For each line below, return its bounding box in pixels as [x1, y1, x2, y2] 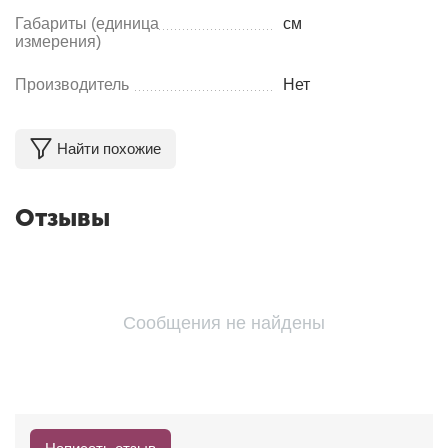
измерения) [15, 33, 101, 50]
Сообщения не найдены [123, 312, 325, 333]
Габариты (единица [15, 15, 159, 32]
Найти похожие [57, 140, 161, 157]
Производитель [15, 76, 129, 93]
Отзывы [15, 203, 110, 232]
